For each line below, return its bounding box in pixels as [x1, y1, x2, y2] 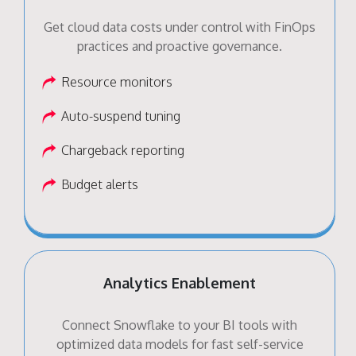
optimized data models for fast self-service [56, 335, 304, 352]
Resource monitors [61, 73, 172, 90]
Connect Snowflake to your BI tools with [62, 316, 297, 333]
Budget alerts [61, 176, 138, 192]
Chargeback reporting [61, 141, 184, 158]
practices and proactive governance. [77, 37, 282, 54]
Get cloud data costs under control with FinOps [44, 18, 315, 35]
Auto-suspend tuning [61, 107, 180, 124]
